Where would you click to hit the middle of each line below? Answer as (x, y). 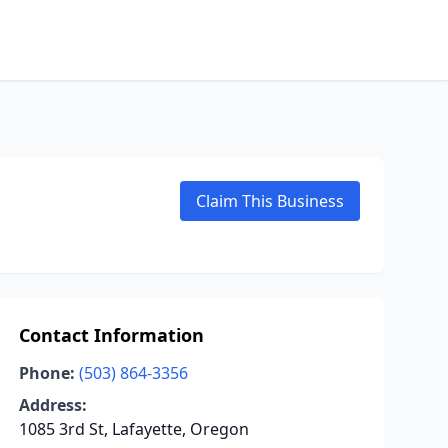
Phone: (46, 373)
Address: (52, 405)
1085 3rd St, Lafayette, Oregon (133, 429)
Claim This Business (270, 201)
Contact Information (111, 335)
